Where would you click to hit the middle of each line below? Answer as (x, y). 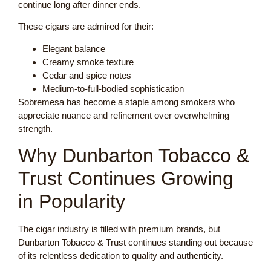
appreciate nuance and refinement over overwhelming (124, 115)
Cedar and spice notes (87, 75)
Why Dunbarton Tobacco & (134, 156)
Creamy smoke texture (88, 62)
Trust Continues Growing (126, 179)
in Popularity (72, 202)
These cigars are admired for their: (86, 27)
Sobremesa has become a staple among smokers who (126, 102)
